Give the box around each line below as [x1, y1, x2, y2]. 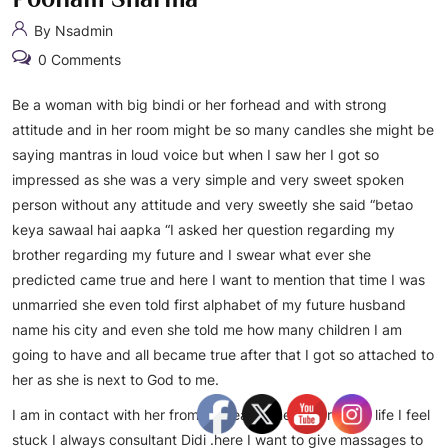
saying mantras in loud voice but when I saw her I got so [12, 146, 379, 163]
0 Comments [33, 51, 121, 68]
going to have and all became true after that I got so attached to [12, 346, 434, 363]
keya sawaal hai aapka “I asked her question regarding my [12, 221, 395, 238]
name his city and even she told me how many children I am [12, 321, 402, 338]
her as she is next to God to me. [12, 371, 219, 388]
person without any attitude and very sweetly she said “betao [12, 196, 413, 213]
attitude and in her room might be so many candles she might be [12, 121, 434, 138]
